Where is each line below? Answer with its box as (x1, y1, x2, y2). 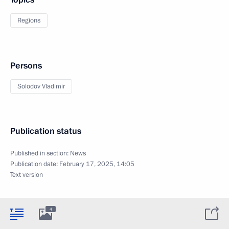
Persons (10, 60, 42, 72)
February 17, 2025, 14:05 (59, 159, 134, 169)
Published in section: (10, 149, 70, 158)
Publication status (10, 125, 81, 138)
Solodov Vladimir (17, 82, 65, 91)
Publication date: (10, 159, 59, 169)
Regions (17, 16, 40, 26)
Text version (10, 170, 43, 180)
